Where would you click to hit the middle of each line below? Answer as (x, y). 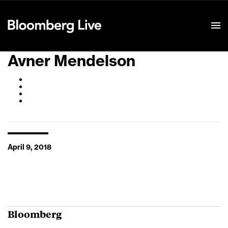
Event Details (134, 13)
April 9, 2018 (30, 148)
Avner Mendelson (72, 61)
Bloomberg (35, 214)
